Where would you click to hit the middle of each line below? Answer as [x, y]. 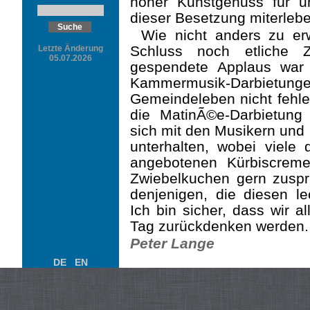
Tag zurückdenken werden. [219, 226]
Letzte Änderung [71, 48]
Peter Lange [172, 243]
